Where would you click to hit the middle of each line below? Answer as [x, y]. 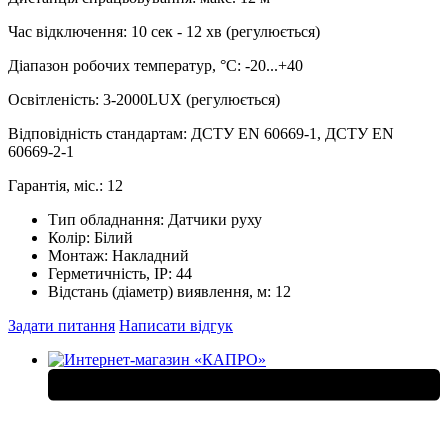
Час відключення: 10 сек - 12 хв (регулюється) [164, 31]
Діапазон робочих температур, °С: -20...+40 [155, 65]
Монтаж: [80, 255]
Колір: [71, 237]
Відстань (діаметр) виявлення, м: [161, 291]
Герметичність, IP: [112, 273]
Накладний [150, 255]
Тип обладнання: [108, 219]
